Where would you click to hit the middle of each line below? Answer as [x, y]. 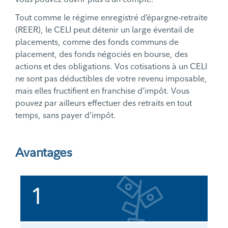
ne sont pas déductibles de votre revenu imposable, [111, 79]
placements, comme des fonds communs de [97, 42]
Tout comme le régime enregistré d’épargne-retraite [111, 18]
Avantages [44, 152]
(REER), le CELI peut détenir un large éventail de [105, 30]
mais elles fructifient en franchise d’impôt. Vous [102, 91]
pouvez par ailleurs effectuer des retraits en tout [104, 103]
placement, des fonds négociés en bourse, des [102, 54]
